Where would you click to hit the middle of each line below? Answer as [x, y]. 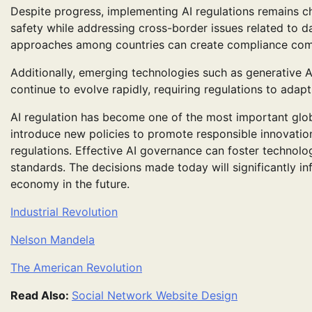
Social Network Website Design [155, 296]
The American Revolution [76, 268]
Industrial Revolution [64, 212]
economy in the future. [70, 184]
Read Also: [41, 296]
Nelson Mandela [53, 240]
